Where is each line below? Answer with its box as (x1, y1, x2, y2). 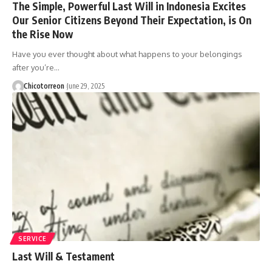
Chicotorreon (23, 81, 64, 90)
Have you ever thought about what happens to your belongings (12, 49, 242, 59)
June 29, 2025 (66, 81, 104, 90)
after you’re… (12, 62, 59, 72)
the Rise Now (12, 27, 73, 41)
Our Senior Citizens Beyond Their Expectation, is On (12, 13, 251, 27)
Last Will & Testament (12, 249, 115, 263)
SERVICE (18, 234, 47, 242)
